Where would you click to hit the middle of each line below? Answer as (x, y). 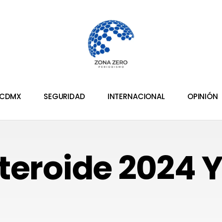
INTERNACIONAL (136, 97)
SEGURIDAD (64, 97)
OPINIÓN (202, 97)
